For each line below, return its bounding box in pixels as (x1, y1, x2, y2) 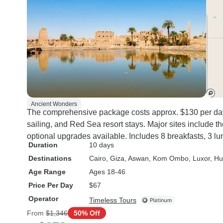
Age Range (28, 168, 66, 176)
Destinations (28, 154, 72, 162)
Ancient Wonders (31, 101, 77, 108)
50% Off (74, 209, 100, 217)
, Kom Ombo (149, 154, 189, 162)
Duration (28, 141, 58, 149)
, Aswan (124, 154, 149, 162)
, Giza (106, 154, 124, 162)
